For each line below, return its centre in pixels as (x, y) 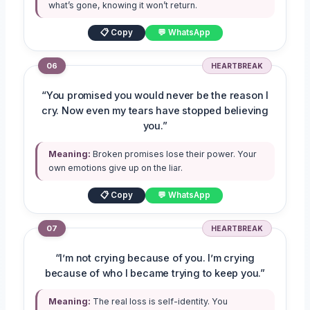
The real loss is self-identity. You (159, 302)
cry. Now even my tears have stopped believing (155, 111)
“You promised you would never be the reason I (155, 96)
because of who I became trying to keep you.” (155, 274)
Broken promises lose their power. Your (174, 154)
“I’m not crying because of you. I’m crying (155, 258)
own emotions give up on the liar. (116, 168)
